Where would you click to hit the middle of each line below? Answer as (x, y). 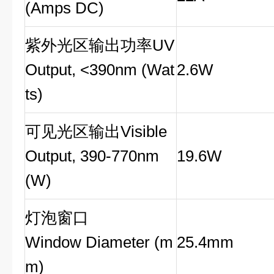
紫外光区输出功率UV (100, 45)
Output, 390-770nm (92, 156)
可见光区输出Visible (96, 131)
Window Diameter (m (99, 242)
